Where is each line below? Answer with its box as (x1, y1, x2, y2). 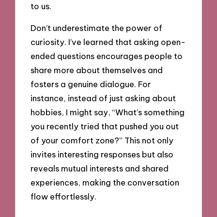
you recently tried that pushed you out (31, 121, 179, 131)
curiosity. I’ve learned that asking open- (31, 36, 186, 47)
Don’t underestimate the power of (31, 22, 163, 33)
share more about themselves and (31, 64, 163, 75)
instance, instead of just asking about (31, 93, 176, 103)
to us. (31, 1, 52, 12)
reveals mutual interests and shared (31, 163, 169, 173)
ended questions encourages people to (31, 50, 183, 61)
